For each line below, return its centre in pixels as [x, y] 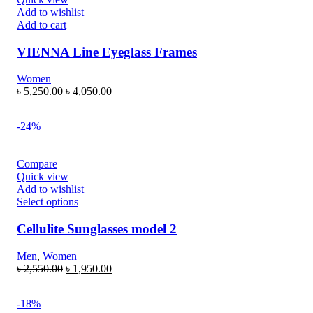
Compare [37, 164]
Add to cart [42, 24]
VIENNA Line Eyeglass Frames [107, 52]
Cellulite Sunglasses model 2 [97, 229]
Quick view [43, 177]
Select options [48, 202]
